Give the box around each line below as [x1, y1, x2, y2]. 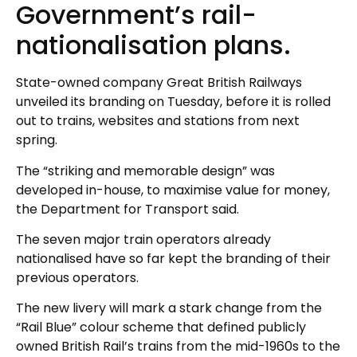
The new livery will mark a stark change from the [16, 299, 322, 318]
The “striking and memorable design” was [16, 161, 275, 180]
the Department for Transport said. [16, 199, 239, 218]
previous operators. [16, 268, 139, 287]
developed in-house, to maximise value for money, [16, 180, 330, 199]
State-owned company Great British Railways [16, 73, 302, 92]
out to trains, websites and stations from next [16, 112, 300, 131]
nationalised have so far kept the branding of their [16, 249, 331, 268]
